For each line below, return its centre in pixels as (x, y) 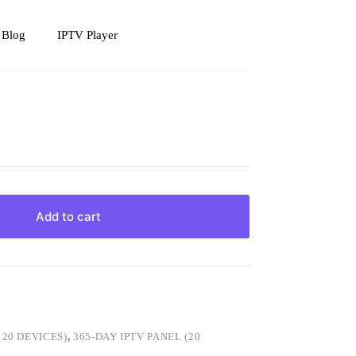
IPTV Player (88, 35)
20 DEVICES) (35, 337)
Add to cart (69, 216)
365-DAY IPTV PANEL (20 (137, 337)
